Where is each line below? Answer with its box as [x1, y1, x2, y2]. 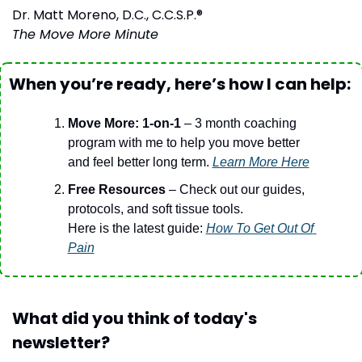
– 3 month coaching [180, 116, 297, 130]
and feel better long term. [67, 154, 213, 169]
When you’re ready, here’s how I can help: [8, 72, 351, 95]
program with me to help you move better [67, 135, 300, 149]
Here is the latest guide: [67, 221, 206, 235]
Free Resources [67, 182, 169, 196]
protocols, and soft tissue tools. [67, 201, 243, 216]
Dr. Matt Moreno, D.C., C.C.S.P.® [11, 5, 203, 24]
